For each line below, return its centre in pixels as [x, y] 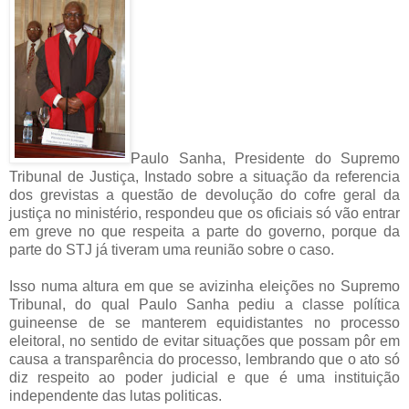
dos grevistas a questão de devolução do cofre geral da [204, 194]
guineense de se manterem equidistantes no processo [204, 322]
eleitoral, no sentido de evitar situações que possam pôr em [204, 341]
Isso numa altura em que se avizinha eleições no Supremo [204, 286]
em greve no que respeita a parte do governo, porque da [204, 231]
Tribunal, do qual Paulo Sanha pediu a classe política [204, 304]
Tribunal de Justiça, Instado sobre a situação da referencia [204, 176]
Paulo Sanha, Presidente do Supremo [265, 158]
